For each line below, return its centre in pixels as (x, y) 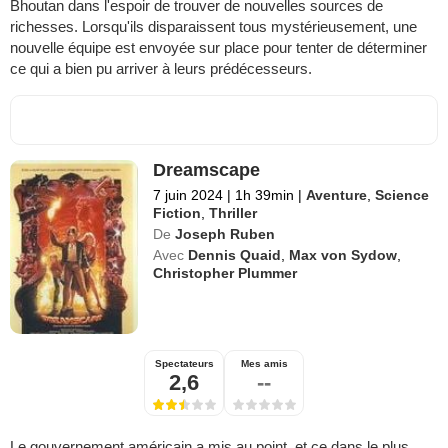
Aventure (337, 194)
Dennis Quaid (235, 254)
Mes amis (264, 363)
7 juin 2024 (188, 194)
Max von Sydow (343, 254)
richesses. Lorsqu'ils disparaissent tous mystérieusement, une (213, 26)
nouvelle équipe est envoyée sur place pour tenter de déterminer (218, 47)
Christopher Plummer (225, 272)
